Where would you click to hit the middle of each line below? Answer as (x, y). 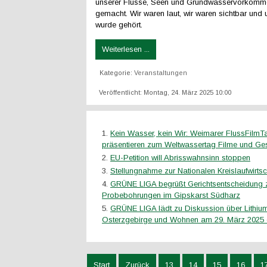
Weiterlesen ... (126, 49)
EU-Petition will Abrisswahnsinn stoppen (180, 158)
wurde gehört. (119, 25)
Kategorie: (117, 73)
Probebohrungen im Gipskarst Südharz (171, 195)
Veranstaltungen (161, 73)
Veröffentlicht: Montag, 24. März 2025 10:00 (165, 92)
